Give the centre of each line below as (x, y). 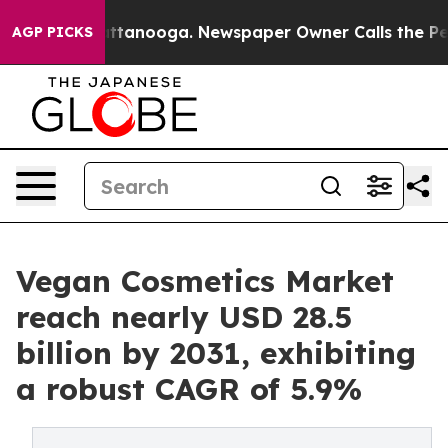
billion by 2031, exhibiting (216, 353)
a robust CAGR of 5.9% (189, 389)
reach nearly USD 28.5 (184, 317)
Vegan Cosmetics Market (205, 281)
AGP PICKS (52, 32)
